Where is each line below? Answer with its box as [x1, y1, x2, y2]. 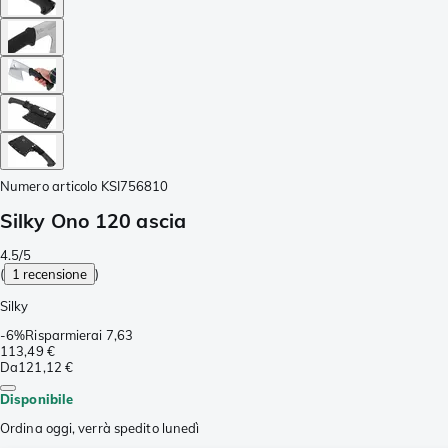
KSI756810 [100, 177, 169, 194]
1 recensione [12, 266, 88, 282]
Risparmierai [25, 327, 103, 343]
